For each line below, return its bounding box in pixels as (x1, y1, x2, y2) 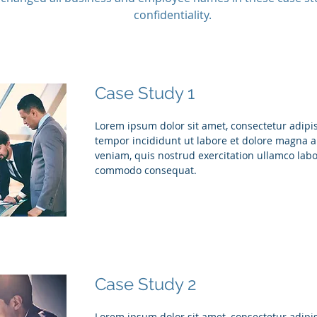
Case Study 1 (95, 83, 195, 103)
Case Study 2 (95, 274, 197, 294)
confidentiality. (134, 7, 212, 23)
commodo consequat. (95, 163, 200, 177)
